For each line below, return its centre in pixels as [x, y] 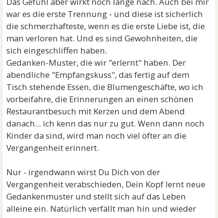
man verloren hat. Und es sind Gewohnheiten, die [102, 38]
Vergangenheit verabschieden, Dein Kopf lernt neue [106, 184]
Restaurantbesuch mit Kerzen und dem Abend [96, 111]
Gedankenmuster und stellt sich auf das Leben [96, 196]
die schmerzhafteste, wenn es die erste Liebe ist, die [106, 26]
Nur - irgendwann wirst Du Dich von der [83, 172]
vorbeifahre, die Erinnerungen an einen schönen [100, 99]
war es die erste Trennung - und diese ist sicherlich [105, 14]
